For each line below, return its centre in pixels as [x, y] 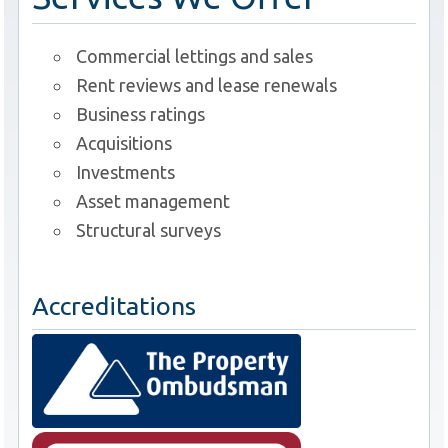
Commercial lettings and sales [195, 55]
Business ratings [141, 113]
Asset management [153, 200]
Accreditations [114, 306]
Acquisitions [124, 142]
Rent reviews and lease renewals [207, 84]
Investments [126, 171]
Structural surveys [149, 229]
